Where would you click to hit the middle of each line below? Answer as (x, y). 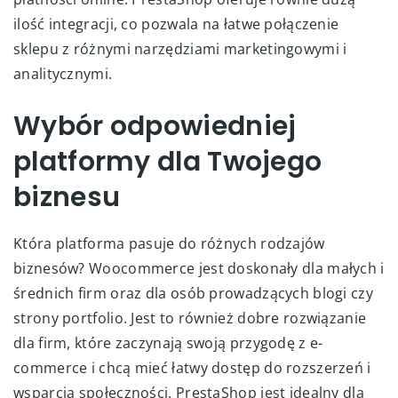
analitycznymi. (63, 73)
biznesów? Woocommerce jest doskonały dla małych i (199, 268)
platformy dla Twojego (168, 161)
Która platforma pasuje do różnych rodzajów (169, 243)
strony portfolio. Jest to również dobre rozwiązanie (190, 318)
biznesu (67, 197)
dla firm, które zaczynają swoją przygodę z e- (168, 342)
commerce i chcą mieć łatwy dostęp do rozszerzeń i (192, 367)
